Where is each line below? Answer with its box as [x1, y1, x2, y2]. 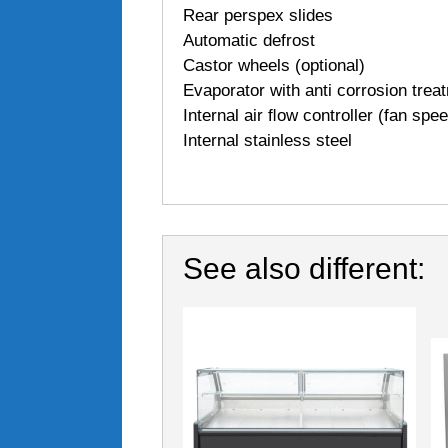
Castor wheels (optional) [183, 56, 365, 75]
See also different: [183, 251, 425, 285]
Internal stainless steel [183, 131, 352, 150]
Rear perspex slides [183, 6, 333, 25]
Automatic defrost [183, 31, 315, 50]
